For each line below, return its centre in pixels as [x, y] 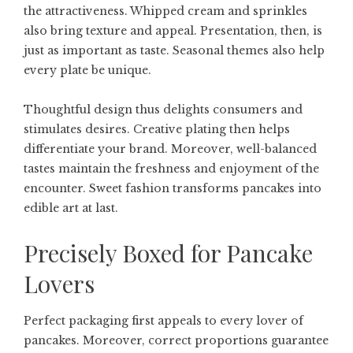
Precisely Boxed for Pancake [168, 253]
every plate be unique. [87, 70]
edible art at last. [71, 208]
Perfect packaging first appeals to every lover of [163, 320]
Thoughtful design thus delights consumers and [163, 109]
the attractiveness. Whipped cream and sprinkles [165, 11]
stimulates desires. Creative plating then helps [157, 129]
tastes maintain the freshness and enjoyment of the [171, 168]
